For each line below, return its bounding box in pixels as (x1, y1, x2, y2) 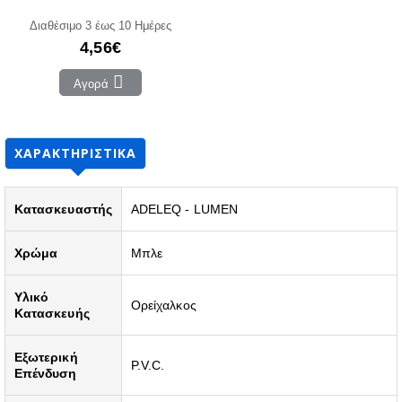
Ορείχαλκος (131, 297, 197, 312)
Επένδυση (14, 365, 77, 380)
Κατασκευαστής (14, 201, 112, 216)
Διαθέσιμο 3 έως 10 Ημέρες (30, 17, 171, 32)
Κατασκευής (14, 305, 90, 320)
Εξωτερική (14, 349, 78, 364)
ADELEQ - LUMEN (131, 201, 238, 216)
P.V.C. (131, 357, 165, 372)
